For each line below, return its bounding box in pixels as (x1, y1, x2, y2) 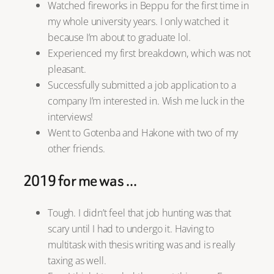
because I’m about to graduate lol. (48, 30, 191, 45)
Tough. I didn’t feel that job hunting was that (48, 206, 231, 220)
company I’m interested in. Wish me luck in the (48, 94, 245, 108)
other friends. (48, 141, 105, 156)
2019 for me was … (23, 169, 136, 191)
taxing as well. (48, 253, 106, 268)
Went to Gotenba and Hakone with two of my (48, 125, 239, 140)
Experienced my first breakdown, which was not (48, 46, 251, 61)
